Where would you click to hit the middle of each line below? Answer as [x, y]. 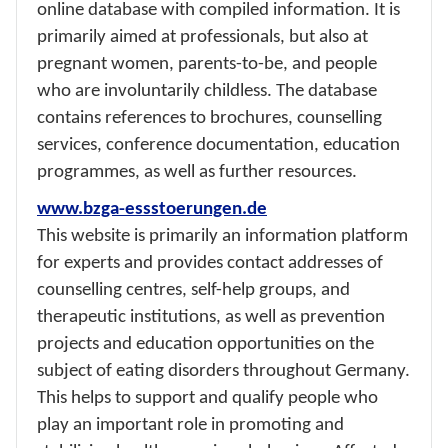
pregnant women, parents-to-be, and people [207, 63]
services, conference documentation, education [218, 144]
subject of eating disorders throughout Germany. [223, 370]
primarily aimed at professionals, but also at [202, 36]
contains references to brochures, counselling [209, 117]
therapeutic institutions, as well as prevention [211, 316]
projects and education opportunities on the [205, 343]
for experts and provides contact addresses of [210, 262]
